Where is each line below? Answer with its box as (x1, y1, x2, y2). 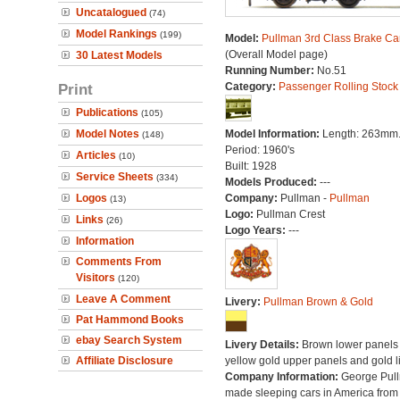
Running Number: (224, 64, 317, 77)
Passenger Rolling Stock (278, 80, 398, 93)
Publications (76, 106, 138, 119)
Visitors (76, 271, 115, 284)
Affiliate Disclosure (76, 354, 173, 367)
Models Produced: (224, 176, 320, 188)
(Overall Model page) (224, 48, 328, 61)
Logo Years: (224, 224, 288, 237)
